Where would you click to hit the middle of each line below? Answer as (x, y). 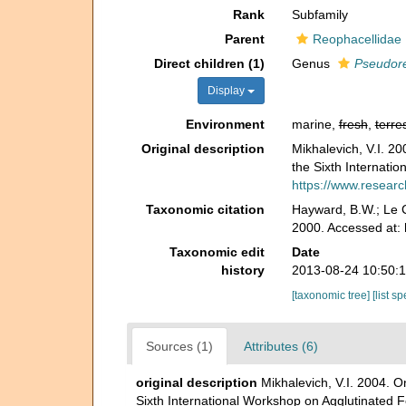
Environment (225, 124)
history (242, 270)
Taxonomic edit (217, 252)
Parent (244, 39)
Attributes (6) (281, 346)
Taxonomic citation (205, 209)
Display (227, 91)
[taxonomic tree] (332, 295)
